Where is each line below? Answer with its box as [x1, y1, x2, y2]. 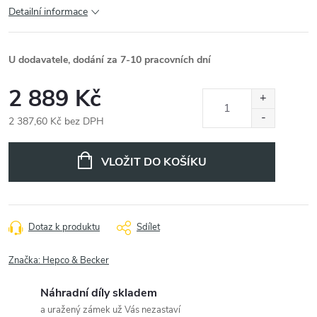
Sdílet [137, 221, 160, 234]
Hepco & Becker [42, 254, 109, 267]
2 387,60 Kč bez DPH [8, 115, 104, 128]
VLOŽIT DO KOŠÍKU [100, 154, 207, 170]
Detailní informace [8, 5, 88, 18]
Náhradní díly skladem [40, 285, 157, 301]
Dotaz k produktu [28, 221, 100, 234]
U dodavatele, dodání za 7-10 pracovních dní [8, 53, 211, 67]
